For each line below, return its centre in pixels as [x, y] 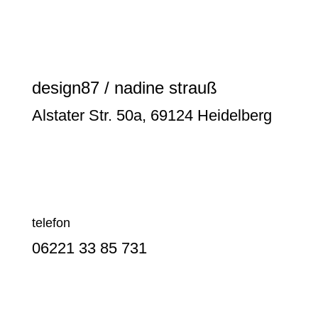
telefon [51, 223]
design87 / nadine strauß [124, 88]
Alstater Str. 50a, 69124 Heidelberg [152, 116]
